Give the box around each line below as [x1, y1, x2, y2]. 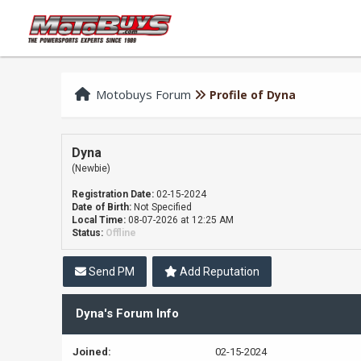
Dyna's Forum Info [75, 306, 179, 321]
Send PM [86, 265, 135, 278]
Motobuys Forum [96, 86, 192, 102]
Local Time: [72, 214, 127, 226]
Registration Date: [72, 189, 155, 200]
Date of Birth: [72, 201, 132, 213]
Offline [106, 227, 137, 239]
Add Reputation [177, 265, 260, 278]
